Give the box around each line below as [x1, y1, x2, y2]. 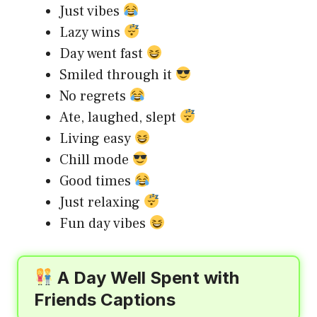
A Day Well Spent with [53, 267, 240, 288]
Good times [59, 171, 134, 190]
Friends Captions [34, 289, 175, 310]
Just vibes [59, 1, 123, 21]
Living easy [59, 129, 134, 148]
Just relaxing [59, 192, 144, 212]
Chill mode [59, 150, 132, 169]
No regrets [59, 86, 129, 105]
